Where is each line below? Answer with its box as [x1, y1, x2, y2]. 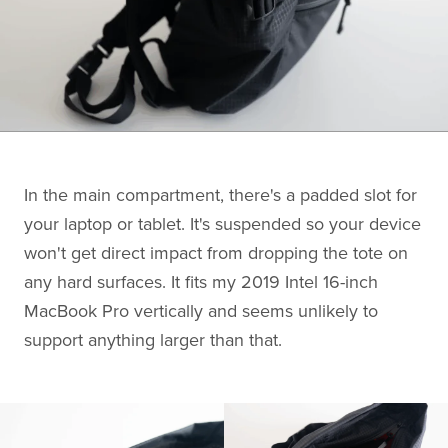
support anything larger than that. [24, 328, 282, 351]
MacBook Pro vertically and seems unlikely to [24, 299, 378, 322]
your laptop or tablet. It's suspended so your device [24, 212, 421, 235]
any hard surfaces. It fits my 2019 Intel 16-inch [24, 270, 378, 293]
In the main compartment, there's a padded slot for [24, 183, 417, 206]
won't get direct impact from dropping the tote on [24, 241, 408, 264]
